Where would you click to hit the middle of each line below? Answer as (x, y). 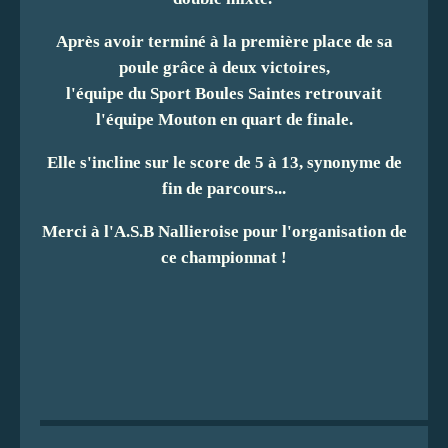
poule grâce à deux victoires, (224, 67)
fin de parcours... (224, 188)
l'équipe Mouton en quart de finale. (224, 119)
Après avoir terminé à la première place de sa (224, 41)
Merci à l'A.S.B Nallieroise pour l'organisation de (224, 231)
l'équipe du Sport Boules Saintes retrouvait (224, 93)
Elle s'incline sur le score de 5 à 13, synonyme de (224, 162)
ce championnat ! (224, 257)
